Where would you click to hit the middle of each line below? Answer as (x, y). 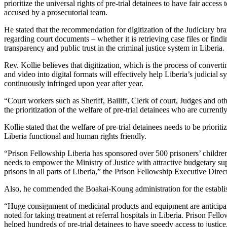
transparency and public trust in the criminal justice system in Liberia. (114, 48)
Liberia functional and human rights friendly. (75, 136)
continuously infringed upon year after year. (74, 83)
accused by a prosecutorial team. (56, 12)
